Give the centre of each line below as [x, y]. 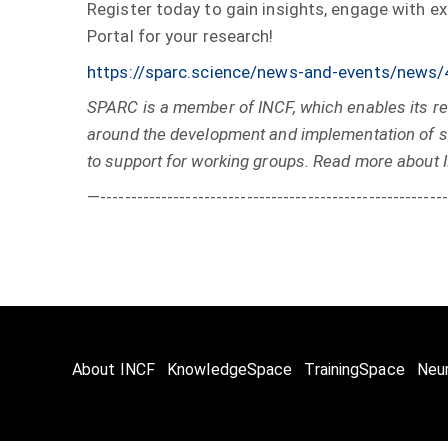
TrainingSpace [354, 369]
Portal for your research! [180, 36]
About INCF [113, 369]
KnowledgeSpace [230, 369]
